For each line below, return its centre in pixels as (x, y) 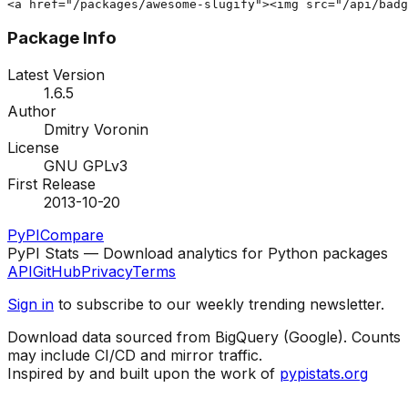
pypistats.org (324, 374)
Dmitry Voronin (96, 130)
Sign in (31, 305)
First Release (51, 184)
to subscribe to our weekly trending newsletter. (219, 305)
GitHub (57, 272)
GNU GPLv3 (86, 166)
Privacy (107, 272)
